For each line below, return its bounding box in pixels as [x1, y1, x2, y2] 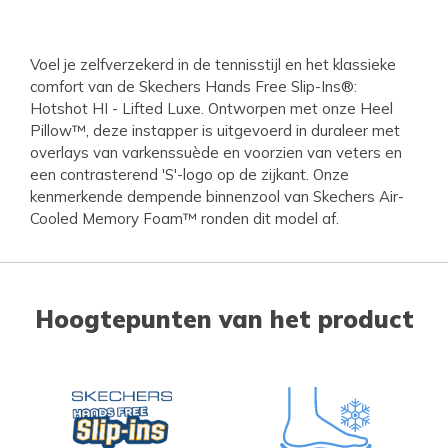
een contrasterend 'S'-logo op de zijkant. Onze [30, 164, 349, 184]
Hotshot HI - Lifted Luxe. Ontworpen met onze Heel [30, 98, 393, 118]
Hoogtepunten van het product [34, 303, 414, 334]
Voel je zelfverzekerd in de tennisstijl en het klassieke [30, 54, 396, 74]
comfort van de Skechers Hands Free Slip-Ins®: [30, 76, 357, 96]
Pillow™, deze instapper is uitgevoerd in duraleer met [30, 120, 400, 140]
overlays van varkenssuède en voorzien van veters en [30, 142, 402, 162]
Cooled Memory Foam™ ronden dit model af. [30, 208, 339, 228]
